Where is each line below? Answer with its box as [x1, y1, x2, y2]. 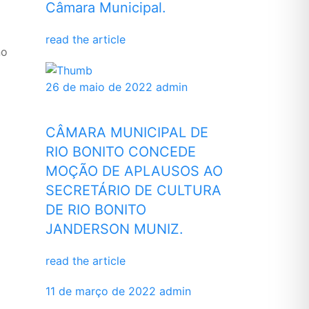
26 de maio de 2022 [46, 80, 152, 94]
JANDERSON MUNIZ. [46, 221, 183, 238]
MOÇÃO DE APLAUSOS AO [46, 163, 223, 180]
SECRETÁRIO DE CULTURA [46, 182, 221, 199]
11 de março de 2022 [46, 284, 156, 299]
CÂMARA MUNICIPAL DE [46, 124, 208, 141]
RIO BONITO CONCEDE [46, 143, 196, 161]
